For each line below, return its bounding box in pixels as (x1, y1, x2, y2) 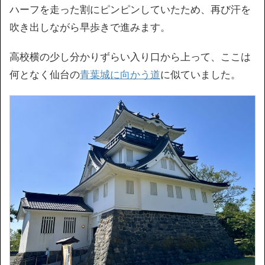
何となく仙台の (9, 68, 80, 80)
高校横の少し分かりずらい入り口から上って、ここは (9, 50, 251, 63)
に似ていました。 (160, 68, 241, 80)
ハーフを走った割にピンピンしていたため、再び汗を (9, 3, 251, 15)
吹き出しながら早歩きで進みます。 (9, 21, 170, 33)
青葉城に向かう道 (80, 68, 160, 80)
